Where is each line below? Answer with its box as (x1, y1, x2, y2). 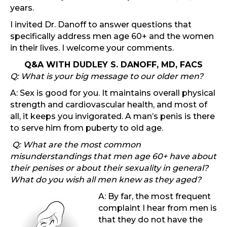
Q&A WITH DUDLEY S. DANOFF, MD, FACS (24, 60, 203, 70)
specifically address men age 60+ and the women (10, 31, 214, 42)
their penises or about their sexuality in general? (10, 163, 208, 173)
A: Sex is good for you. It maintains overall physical (10, 88, 215, 98)
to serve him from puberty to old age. (10, 123, 163, 133)
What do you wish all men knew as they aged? (10, 175, 203, 185)
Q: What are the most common (10, 140, 141, 150)
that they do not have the (98, 215, 203, 225)
